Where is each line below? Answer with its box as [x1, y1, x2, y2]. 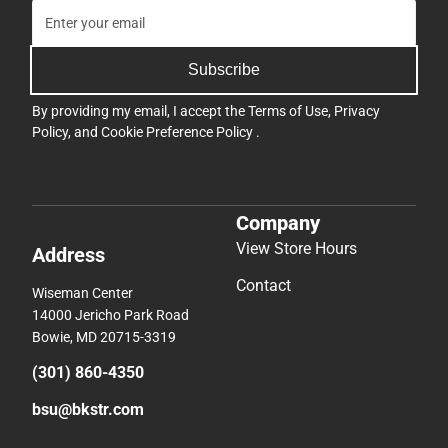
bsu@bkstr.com [32, 399, 144, 419]
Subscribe [188, 61, 260, 78]
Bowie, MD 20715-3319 [32, 328, 176, 345]
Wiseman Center [32, 284, 133, 301]
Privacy [334, 103, 380, 119]
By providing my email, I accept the [32, 103, 248, 119]
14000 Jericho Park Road [32, 306, 189, 323]
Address [32, 242, 105, 267]
